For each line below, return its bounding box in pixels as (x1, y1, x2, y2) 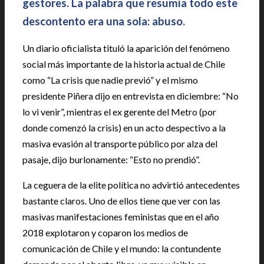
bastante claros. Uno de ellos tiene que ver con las (22, 195, 220, 206)
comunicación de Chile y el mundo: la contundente (22, 243, 221, 254)
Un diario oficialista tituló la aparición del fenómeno (22, 42, 230, 54)
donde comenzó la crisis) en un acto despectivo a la (22, 122, 226, 133)
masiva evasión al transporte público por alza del (22, 138, 217, 149)
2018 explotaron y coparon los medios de (22, 227, 188, 238)
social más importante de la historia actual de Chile (22, 58, 225, 70)
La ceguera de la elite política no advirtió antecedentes (22, 179, 240, 190)
